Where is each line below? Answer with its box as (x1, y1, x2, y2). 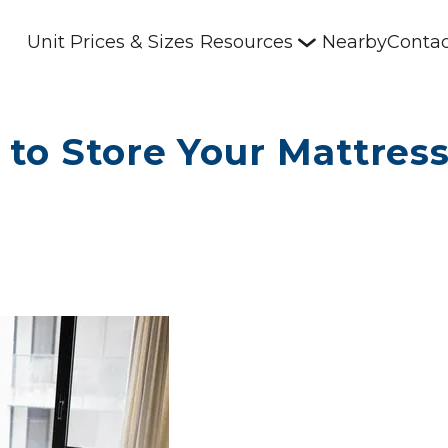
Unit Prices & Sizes (27, 31, 195, 53)
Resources (200, 31, 294, 53)
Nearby (322, 31, 388, 53)
